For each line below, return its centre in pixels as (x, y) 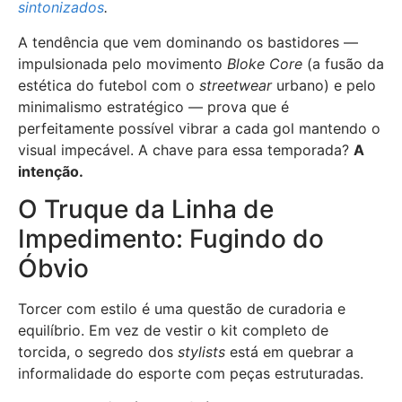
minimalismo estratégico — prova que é (153, 106)
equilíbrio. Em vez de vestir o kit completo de (173, 330)
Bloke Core (265, 63)
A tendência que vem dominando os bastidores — (188, 42)
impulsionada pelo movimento (122, 63)
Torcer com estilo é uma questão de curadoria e (182, 309)
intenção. (51, 171)
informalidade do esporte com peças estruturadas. (191, 373)
